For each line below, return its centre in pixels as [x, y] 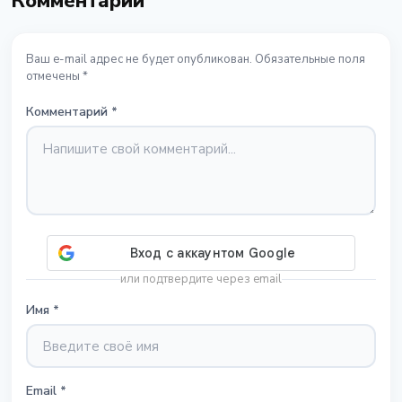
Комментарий [67, 112]
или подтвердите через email [201, 280]
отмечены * [57, 77]
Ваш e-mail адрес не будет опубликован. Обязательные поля [196, 60]
